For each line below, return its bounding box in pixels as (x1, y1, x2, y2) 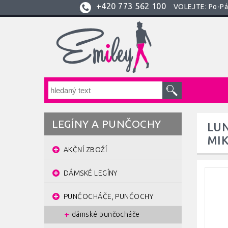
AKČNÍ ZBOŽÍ (64, 145, 107, 154)
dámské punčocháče (72, 210, 140, 218)
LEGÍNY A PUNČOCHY (52, 117, 161, 130)
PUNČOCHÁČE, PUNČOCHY (64, 192, 153, 201)
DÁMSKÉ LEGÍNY (64, 168, 118, 177)
